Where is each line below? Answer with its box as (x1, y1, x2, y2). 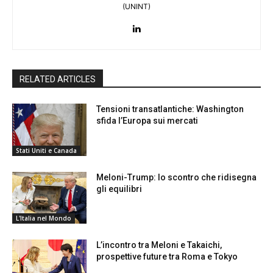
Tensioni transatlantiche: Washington (96, 104, 244, 115)
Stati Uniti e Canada (16, 146, 77, 155)
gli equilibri (96, 183, 143, 194)
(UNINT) (122, 2, 151, 12)
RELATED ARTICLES (19, 74, 96, 85)
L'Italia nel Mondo (16, 214, 71, 223)
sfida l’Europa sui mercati (96, 116, 199, 126)
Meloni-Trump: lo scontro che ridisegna (96, 172, 257, 182)
